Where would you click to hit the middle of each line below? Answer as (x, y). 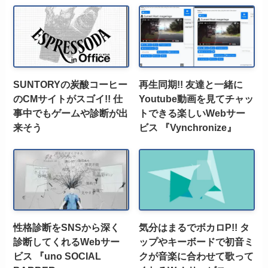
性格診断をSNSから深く (67, 228)
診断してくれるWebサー (67, 242)
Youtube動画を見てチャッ (197, 98)
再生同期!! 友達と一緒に (191, 84)
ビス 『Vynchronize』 (188, 127)
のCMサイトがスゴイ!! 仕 (68, 98)
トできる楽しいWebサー (192, 113)
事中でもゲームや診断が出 (71, 113)
